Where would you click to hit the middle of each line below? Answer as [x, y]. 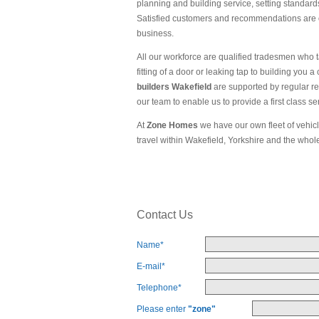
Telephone [157, 288]
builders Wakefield [174, 87]
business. [155, 33]
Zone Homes [172, 125]
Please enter [162, 309]
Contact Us [165, 215]
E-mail [149, 267]
